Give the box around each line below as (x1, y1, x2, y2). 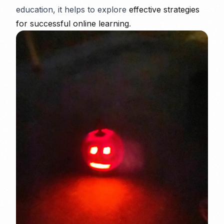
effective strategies (129, 4, 199, 14)
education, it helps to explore (16, 4, 129, 14)
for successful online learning (16, 18, 129, 28)
